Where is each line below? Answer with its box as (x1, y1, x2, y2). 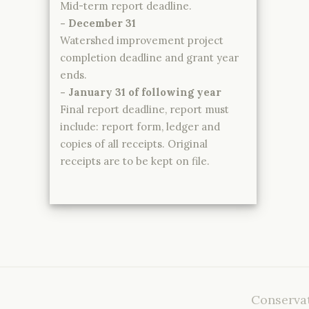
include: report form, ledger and (60, 119, 220, 133)
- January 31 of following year (60, 85, 221, 99)
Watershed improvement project (60, 33, 223, 47)
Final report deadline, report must (60, 102, 229, 116)
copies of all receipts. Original (60, 137, 208, 150)
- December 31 (60, 16, 136, 30)
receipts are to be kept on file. (60, 154, 210, 168)
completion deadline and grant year (60, 50, 239, 64)
